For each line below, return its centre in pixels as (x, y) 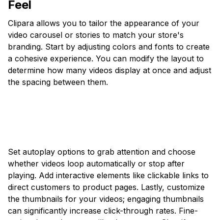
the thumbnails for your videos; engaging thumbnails (106, 199)
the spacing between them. (58, 82)
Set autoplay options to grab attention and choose (102, 152)
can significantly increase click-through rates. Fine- (103, 211)
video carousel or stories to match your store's (96, 35)
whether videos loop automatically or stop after (96, 164)
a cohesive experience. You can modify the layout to (106, 59)
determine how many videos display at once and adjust (110, 70)
